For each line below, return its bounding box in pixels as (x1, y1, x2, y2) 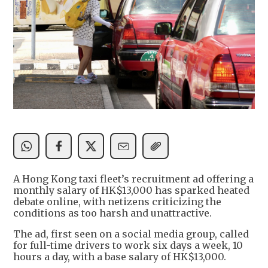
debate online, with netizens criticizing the (13, 196, 221, 208)
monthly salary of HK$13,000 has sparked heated (13, 184, 249, 197)
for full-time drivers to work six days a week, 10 (13, 239, 243, 252)
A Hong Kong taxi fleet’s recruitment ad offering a (13, 173, 254, 185)
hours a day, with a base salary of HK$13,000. (13, 251, 226, 263)
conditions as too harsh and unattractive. (13, 207, 212, 220)
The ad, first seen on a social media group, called (13, 228, 249, 240)
